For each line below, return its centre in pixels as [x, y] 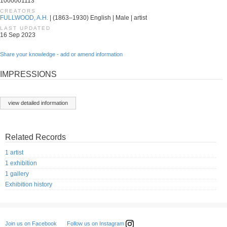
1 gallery [17, 174]
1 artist [14, 152]
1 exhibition [21, 163]
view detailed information [38, 103]
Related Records [35, 137]
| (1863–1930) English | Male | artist [98, 18]
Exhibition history [29, 184]
